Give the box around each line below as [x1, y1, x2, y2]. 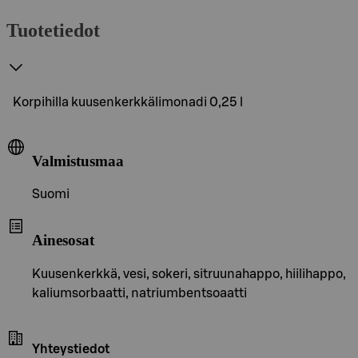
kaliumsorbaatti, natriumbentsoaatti [32, 286, 247, 300]
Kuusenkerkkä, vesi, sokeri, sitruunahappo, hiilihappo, [32, 267, 346, 280]
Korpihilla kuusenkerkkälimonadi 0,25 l [13, 95, 243, 109]
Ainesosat [32, 231, 94, 249]
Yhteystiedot [32, 342, 109, 356]
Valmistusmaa [32, 152, 124, 169]
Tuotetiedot [6, 19, 100, 41]
